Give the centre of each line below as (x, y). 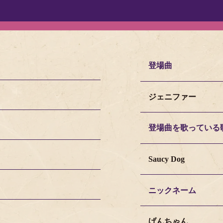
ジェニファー (172, 97)
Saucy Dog (167, 159)
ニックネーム (172, 190)
